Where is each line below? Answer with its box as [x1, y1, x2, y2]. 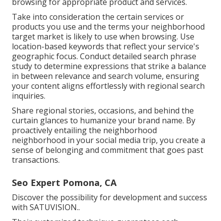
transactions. [12, 154, 60, 166]
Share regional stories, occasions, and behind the [12, 105, 194, 116]
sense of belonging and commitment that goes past [12, 145, 203, 156]
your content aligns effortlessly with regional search [12, 80, 205, 92]
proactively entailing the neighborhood [12, 125, 157, 136]
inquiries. [12, 90, 45, 102]
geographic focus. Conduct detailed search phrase [12, 51, 196, 62]
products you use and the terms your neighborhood [12, 21, 205, 33]
